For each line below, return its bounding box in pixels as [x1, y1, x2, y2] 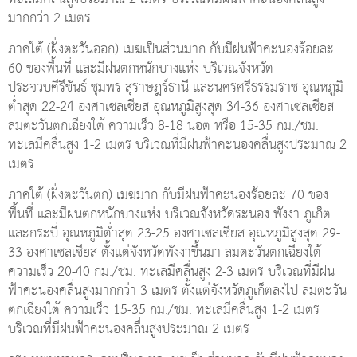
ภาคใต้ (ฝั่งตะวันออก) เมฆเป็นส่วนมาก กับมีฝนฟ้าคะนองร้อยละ [8, 37, 334, 62]
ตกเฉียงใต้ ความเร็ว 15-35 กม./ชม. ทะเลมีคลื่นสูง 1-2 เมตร [8, 297, 320, 323]
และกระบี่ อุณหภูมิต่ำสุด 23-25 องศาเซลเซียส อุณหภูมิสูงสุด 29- [8, 221, 340, 246]
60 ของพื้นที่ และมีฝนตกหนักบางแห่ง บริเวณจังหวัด [8, 56, 273, 81]
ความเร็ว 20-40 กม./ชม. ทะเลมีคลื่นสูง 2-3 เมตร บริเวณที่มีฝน [8, 259, 335, 284]
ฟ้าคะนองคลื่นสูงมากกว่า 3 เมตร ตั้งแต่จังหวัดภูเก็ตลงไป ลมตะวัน [8, 278, 347, 304]
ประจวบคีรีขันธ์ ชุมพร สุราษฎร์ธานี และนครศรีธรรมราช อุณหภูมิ [8, 75, 343, 100]
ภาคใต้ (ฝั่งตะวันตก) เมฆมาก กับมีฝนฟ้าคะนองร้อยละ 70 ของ [8, 182, 328, 208]
